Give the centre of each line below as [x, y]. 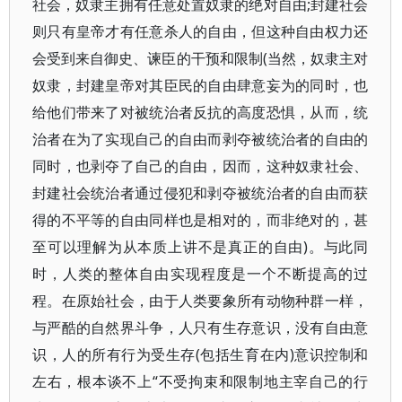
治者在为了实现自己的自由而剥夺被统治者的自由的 [201, 139]
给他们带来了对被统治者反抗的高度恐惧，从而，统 [201, 112]
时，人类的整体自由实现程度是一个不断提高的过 [201, 274]
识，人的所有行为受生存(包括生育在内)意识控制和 [201, 354]
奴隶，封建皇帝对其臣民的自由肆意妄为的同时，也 [201, 85]
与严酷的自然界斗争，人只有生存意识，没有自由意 [201, 328]
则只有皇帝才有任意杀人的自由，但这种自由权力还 [201, 31]
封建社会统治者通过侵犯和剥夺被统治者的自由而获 [201, 193]
